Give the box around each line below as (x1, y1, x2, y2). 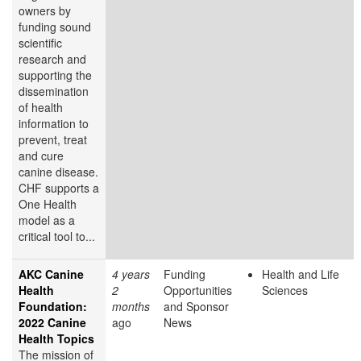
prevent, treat (19, 131, 87, 148)
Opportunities (164, 282, 232, 299)
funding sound (19, 19, 91, 35)
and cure (19, 147, 64, 164)
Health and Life (262, 266, 339, 283)
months (112, 298, 150, 315)
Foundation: (19, 298, 87, 315)
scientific (19, 35, 62, 52)
